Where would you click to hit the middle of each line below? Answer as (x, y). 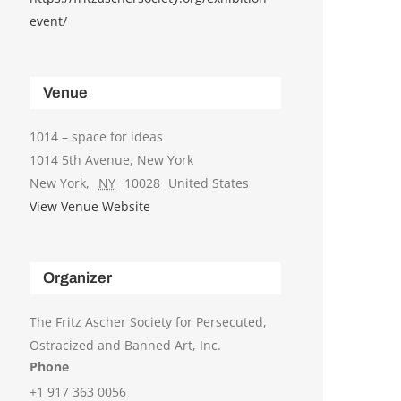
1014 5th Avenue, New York (112, 160)
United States (209, 183)
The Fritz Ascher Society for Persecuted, (149, 322)
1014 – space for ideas (97, 137)
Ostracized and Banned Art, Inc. (126, 346)
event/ (49, 21)
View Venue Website (90, 207)
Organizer (78, 278)
